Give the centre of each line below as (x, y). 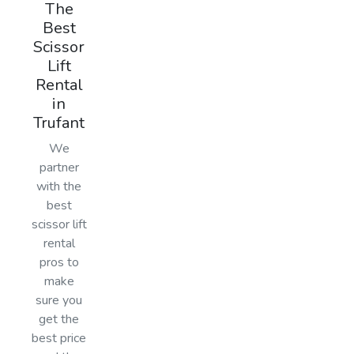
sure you (59, 300)
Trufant (59, 122)
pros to (59, 262)
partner (59, 167)
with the (59, 186)
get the (59, 319)
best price (59, 338)
